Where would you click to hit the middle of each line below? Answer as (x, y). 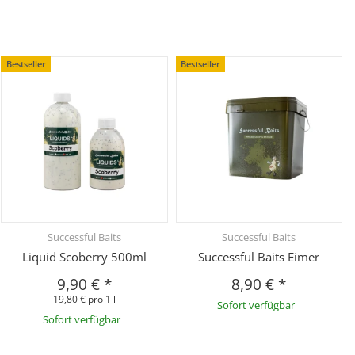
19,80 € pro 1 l (84, 299)
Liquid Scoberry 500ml (84, 256)
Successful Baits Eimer (259, 256)
